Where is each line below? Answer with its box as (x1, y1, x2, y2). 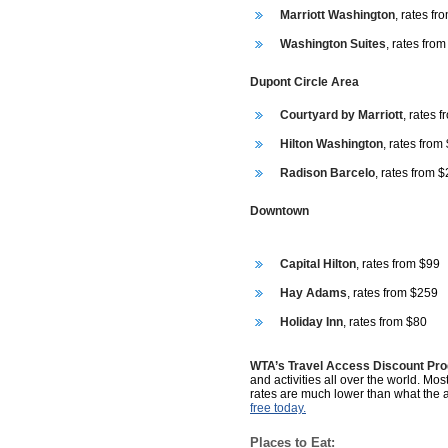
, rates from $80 (343, 315, 427, 329)
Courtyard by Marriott (280, 108, 403, 122)
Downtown (250, 204, 309, 218)
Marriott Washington (280, 8, 395, 22)
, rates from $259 (347, 286, 438, 300)
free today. (250, 401, 306, 415)
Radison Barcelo (280, 166, 375, 180)
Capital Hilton (280, 257, 356, 271)
